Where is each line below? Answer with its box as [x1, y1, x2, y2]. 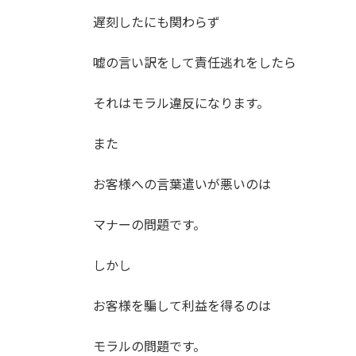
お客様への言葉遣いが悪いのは [93, 176, 271, 192]
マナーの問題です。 [93, 216, 206, 232]
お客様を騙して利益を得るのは [93, 297, 271, 313]
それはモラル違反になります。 [93, 95, 269, 110]
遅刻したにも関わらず [93, 14, 220, 29]
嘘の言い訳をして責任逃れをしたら [93, 54, 296, 70]
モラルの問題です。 [93, 338, 206, 354]
